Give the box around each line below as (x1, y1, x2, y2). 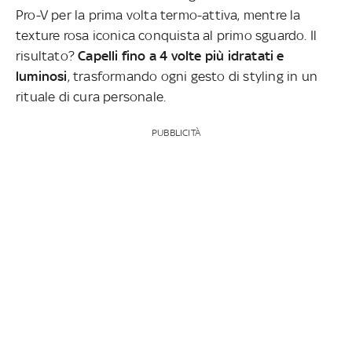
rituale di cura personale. (16, 89, 167, 105)
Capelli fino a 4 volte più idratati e (78, 48, 284, 64)
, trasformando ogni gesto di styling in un (67, 68, 318, 85)
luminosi (16, 68, 68, 85)
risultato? (16, 48, 79, 64)
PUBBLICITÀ (151, 127, 200, 139)
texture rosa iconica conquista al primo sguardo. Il (16, 27, 317, 44)
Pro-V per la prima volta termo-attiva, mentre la (16, 7, 301, 24)
